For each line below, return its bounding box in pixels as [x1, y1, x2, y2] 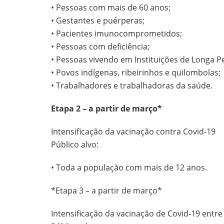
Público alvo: [51, 139, 98, 150]
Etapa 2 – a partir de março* [51, 103, 162, 114]
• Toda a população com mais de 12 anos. [51, 162, 207, 173]
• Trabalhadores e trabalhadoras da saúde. [51, 80, 212, 91]
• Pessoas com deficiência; [51, 41, 149, 52]
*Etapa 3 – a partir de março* [51, 185, 162, 196]
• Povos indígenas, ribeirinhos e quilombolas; [51, 67, 220, 78]
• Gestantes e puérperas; [51, 15, 144, 26]
